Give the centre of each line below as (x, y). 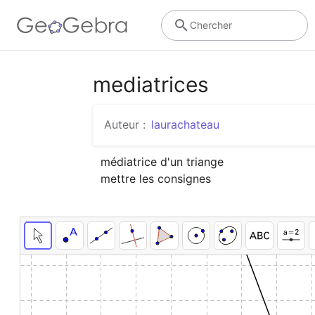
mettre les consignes (156, 178)
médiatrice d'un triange (162, 161)
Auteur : (125, 124)
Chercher (211, 25)
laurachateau (185, 124)
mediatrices (151, 84)
